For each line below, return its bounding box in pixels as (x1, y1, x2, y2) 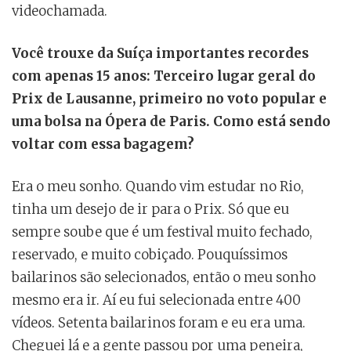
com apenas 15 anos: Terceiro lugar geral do (12, 67, 316, 85)
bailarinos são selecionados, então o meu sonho (12, 269, 316, 287)
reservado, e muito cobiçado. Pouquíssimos (12, 246, 288, 264)
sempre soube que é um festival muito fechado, (12, 223, 313, 241)
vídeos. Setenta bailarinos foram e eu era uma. (12, 314, 306, 332)
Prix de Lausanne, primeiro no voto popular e (12, 90, 327, 108)
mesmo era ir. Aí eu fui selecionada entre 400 (12, 291, 301, 309)
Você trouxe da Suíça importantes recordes (12, 45, 309, 63)
